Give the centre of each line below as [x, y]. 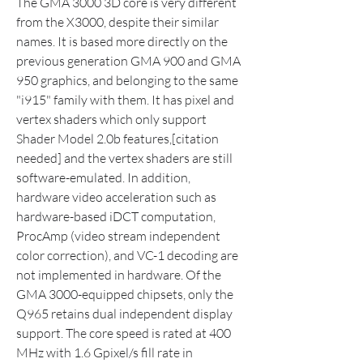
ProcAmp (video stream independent [118, 236]
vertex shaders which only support [111, 119]
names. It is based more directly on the [122, 41]
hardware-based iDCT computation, [116, 216]
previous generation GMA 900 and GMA [128, 61]
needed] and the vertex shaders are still [124, 158]
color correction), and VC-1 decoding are [127, 255]
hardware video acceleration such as [116, 197]
